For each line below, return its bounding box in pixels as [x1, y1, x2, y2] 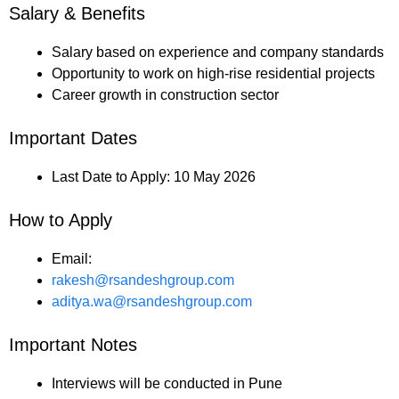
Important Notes [9, 335, 137, 355]
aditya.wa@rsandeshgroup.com [52, 294, 252, 310]
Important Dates [9, 128, 137, 149]
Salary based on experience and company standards [52, 45, 384, 61]
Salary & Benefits [9, 4, 145, 24]
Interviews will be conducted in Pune [52, 376, 282, 392]
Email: [52, 251, 92, 267]
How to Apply [9, 210, 112, 231]
